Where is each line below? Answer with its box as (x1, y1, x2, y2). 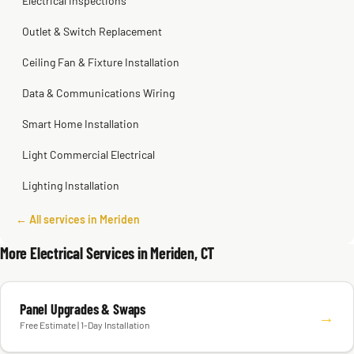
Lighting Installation (22, 179, 119, 192)
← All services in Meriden (16, 213, 140, 226)
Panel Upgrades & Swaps (20, 300, 146, 318)
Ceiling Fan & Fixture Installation (22, 55, 179, 69)
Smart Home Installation (22, 117, 139, 130)
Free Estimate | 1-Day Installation (20, 319, 149, 330)
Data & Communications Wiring (22, 86, 175, 100)
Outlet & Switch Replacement (22, 24, 162, 38)
